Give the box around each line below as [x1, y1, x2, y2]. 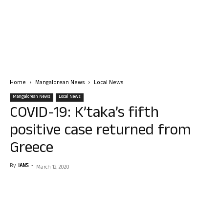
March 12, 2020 [36, 163, 69, 172]
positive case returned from [10, 119, 191, 145]
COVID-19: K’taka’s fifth [10, 101, 159, 127]
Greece [10, 136, 53, 162]
